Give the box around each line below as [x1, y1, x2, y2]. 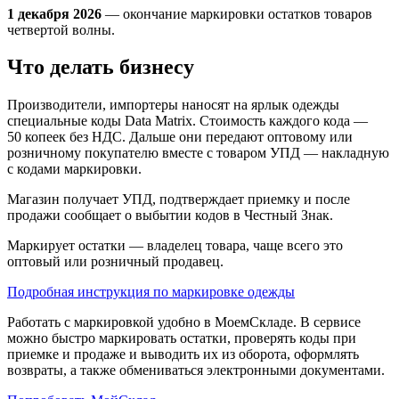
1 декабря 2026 [7, 5, 102, 21]
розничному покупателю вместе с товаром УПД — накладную [7, 145, 389, 161]
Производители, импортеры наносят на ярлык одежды [7, 97, 339, 113]
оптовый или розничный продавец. [7, 254, 224, 270]
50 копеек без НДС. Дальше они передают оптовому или [7, 129, 353, 145]
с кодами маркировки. [7, 161, 142, 177]
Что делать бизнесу [7, 55, 194, 79]
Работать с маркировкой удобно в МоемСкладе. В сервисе [7, 314, 361, 330]
